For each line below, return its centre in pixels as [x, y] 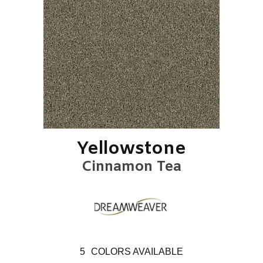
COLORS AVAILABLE [137, 251]
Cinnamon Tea [131, 167]
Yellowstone [131, 149]
